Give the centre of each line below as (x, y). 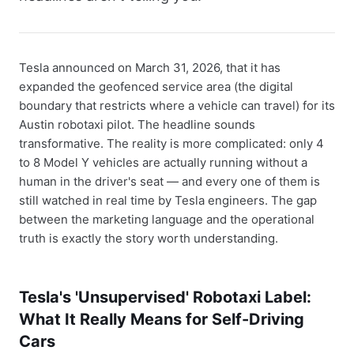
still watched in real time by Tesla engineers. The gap (168, 200)
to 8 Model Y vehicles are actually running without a (163, 162)
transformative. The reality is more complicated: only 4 (171, 143)
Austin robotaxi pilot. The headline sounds (137, 124)
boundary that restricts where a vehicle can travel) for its (177, 105)
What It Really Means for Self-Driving (162, 319)
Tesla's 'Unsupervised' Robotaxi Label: (165, 297)
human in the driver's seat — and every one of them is (169, 181)
